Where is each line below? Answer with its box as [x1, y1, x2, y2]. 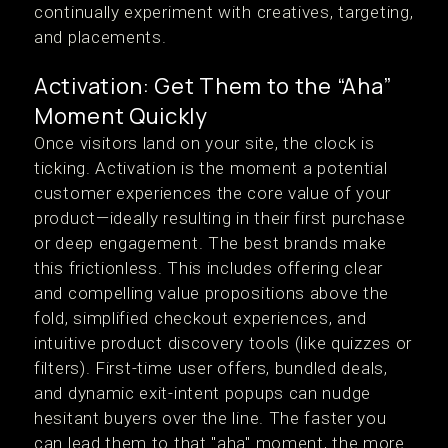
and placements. [34, 27, 167, 47]
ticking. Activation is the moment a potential [34, 158, 388, 178]
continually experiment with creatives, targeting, [34, 2, 414, 22]
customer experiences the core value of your [34, 183, 392, 203]
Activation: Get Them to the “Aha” [34, 71, 393, 101]
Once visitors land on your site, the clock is [34, 133, 375, 153]
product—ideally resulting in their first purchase [34, 208, 406, 228]
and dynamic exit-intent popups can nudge [34, 383, 372, 403]
